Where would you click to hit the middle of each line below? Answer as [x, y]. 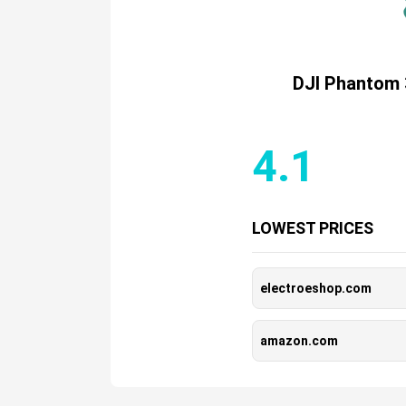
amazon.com [299, 341]
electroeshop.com [315, 288]
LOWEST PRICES [312, 228]
